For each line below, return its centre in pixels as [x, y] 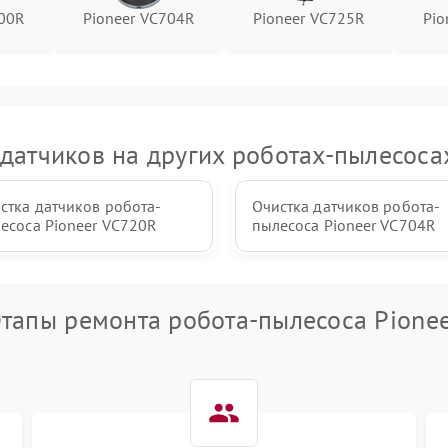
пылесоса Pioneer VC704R [343, 225]
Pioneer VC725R [309, 18]
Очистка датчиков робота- [346, 206]
